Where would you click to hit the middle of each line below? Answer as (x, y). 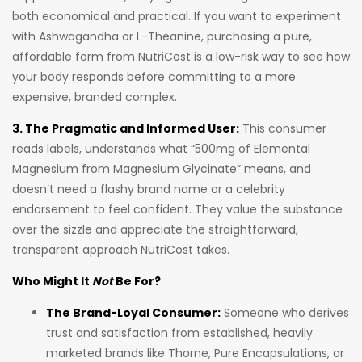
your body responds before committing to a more (154, 77)
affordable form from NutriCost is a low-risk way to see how (181, 57)
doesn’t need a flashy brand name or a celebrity (149, 189)
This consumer (283, 129)
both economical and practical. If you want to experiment (177, 17)
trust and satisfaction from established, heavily (179, 333)
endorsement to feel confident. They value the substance (177, 210)
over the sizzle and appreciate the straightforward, (155, 230)
